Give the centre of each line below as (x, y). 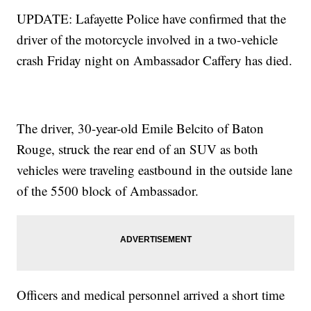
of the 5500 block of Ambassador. (108, 191)
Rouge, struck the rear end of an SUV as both (138, 149)
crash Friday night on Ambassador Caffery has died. (155, 60)
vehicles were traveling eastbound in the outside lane (155, 170)
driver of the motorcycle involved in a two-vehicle (148, 40)
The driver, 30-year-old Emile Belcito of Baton (141, 128)
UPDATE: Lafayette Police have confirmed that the (152, 19)
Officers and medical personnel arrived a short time (151, 295)
